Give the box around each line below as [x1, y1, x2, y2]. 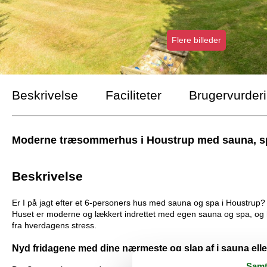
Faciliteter [105, 88, 162, 103]
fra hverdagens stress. [12, 221, 97, 231]
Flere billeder [171, 35, 221, 45]
